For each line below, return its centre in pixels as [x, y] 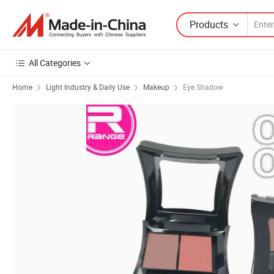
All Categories [55, 63]
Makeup [156, 87]
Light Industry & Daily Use [88, 87]
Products [209, 24]
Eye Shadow [203, 87]
